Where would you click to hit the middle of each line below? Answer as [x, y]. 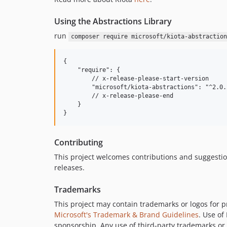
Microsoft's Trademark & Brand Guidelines [126, 215]
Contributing [79, 143]
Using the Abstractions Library [113, 22]
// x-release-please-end [118, 96]
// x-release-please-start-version [136, 79]
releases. [69, 168]
